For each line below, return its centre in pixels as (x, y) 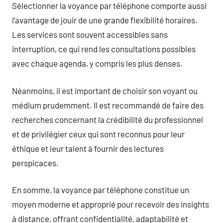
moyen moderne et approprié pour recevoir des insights (111, 204)
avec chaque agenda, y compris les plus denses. (97, 63)
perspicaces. (35, 163)
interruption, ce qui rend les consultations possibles (104, 49)
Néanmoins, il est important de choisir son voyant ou (105, 90)
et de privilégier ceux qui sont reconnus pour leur (98, 134)
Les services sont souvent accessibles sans (90, 34)
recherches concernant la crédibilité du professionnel (108, 119)
